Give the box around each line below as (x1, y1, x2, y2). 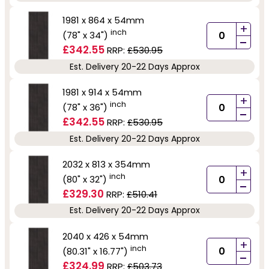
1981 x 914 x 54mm (62, 86, 142, 99)
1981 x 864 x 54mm (62, 14, 144, 27)
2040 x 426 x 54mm (62, 229, 148, 243)
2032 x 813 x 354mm (62, 158, 150, 171)
